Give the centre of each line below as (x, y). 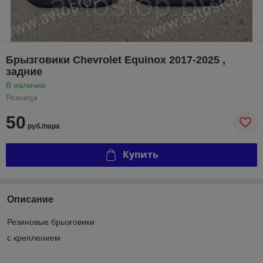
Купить (140, 155)
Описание (30, 199)
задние (24, 71)
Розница (22, 97)
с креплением (34, 237)
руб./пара (43, 126)
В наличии (26, 85)
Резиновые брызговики (52, 222)
